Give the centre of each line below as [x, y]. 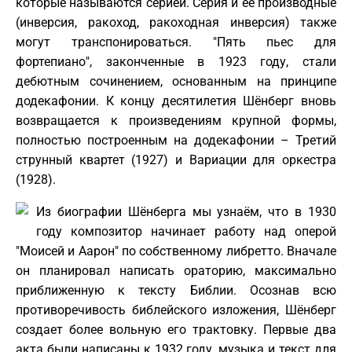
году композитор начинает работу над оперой [186, 231]
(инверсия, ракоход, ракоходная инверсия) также [176, 22]
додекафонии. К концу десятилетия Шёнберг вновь [176, 101]
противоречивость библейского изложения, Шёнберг [176, 310]
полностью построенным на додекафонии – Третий [176, 140]
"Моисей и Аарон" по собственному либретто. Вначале [176, 251]
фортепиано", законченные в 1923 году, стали [176, 61]
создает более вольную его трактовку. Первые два [176, 329]
